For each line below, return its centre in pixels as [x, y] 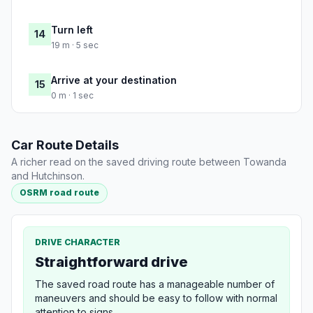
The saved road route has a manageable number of [155, 284]
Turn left [72, 30]
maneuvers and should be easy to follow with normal [156, 298]
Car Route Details [65, 145]
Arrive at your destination [114, 80]
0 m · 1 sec [72, 96]
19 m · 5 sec [75, 45]
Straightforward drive [111, 262]
